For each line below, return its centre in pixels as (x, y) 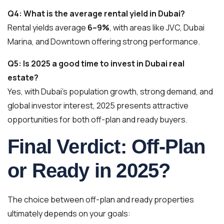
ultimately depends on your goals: (69, 213)
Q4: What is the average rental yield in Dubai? (96, 13)
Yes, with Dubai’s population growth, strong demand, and (110, 91)
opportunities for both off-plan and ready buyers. (97, 119)
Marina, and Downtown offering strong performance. (104, 41)
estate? (23, 77)
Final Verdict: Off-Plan (106, 146)
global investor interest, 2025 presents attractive (98, 105)
